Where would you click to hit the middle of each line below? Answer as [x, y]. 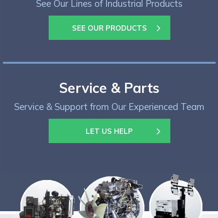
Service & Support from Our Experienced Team [109, 107]
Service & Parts [109, 88]
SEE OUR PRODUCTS [109, 28]
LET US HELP [109, 131]
